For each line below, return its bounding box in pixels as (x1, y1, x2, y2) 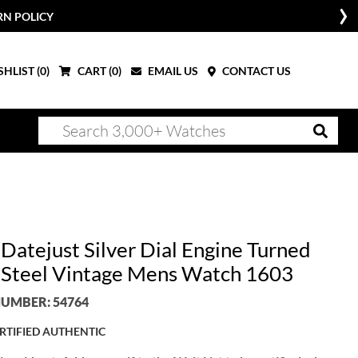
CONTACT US (220, 63, 291, 78)
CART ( (75, 63, 112, 78)
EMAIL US (145, 63, 198, 78)
